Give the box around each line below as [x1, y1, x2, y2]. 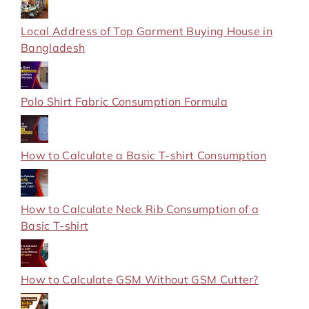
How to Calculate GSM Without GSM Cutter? [21, 272, 259, 286]
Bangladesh [21, 40, 86, 54]
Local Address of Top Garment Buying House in [21, 23, 273, 38]
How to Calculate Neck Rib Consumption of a [21, 201, 259, 216]
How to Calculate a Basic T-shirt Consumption [21, 148, 267, 162]
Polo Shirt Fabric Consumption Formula [21, 94, 228, 108]
